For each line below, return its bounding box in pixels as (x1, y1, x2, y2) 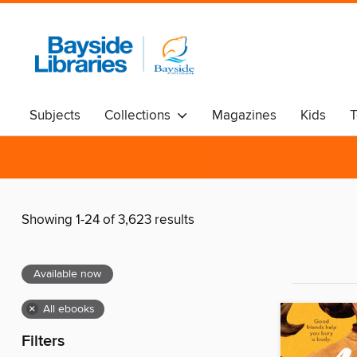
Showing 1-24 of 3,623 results (22, 211, 194, 229)
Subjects (29, 107, 80, 124)
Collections (104, 107, 177, 124)
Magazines (212, 107, 277, 124)
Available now (33, 267, 101, 282)
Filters (22, 331, 65, 352)
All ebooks (43, 302, 95, 317)
